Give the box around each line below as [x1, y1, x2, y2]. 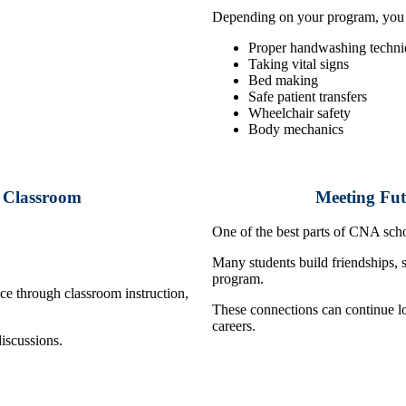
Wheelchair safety [248, 105, 351, 121]
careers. [212, 318, 256, 334]
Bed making [248, 72, 318, 89]
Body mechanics [248, 121, 343, 138]
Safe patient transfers [248, 89, 367, 105]
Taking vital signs [248, 56, 349, 72]
